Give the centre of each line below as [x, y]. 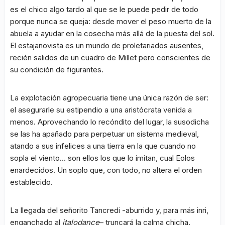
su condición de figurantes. [57, 70]
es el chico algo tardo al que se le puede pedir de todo [104, 10]
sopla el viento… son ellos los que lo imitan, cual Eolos [102, 158]
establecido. [31, 182]
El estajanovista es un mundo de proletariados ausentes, [107, 46]
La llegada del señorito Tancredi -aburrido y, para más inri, [109, 210]
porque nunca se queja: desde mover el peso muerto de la [111, 22]
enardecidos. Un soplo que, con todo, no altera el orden [106, 170]
